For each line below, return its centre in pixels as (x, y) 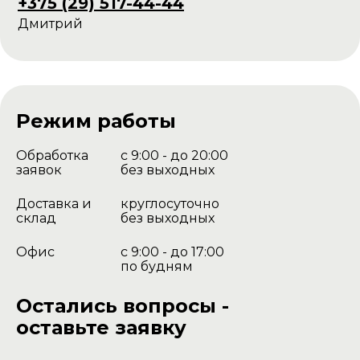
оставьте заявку (101, 328)
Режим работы (96, 121)
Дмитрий (50, 24)
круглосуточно (170, 204)
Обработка (52, 156)
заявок (39, 170)
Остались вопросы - (123, 306)
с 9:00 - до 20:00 (174, 156)
